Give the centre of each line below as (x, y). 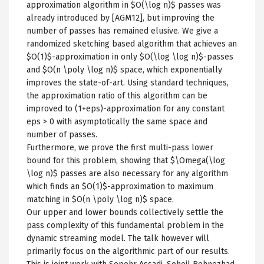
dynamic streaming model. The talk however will (118, 238)
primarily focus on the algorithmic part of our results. (128, 251)
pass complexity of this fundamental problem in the (125, 225)
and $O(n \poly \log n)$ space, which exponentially (124, 70)
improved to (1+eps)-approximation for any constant (126, 108)
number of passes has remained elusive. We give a (122, 31)
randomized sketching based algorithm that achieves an (132, 44)
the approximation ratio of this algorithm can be (117, 95)
